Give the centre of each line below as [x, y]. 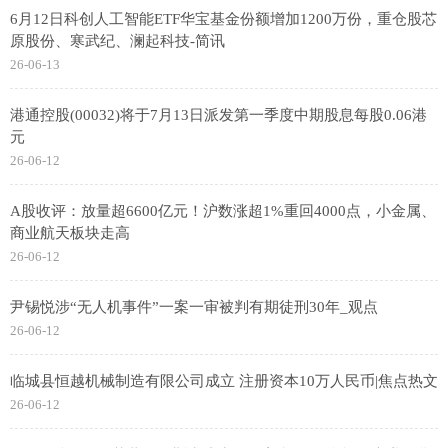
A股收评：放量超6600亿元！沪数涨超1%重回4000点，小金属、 [223, 211]
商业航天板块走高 [70, 233]
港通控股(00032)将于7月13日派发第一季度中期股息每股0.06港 [218, 115]
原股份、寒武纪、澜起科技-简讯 [117, 41]
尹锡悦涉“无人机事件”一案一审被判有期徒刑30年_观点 [194, 307]
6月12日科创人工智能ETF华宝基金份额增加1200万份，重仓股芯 [223, 19]
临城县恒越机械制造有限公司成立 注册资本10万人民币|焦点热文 [224, 381]
